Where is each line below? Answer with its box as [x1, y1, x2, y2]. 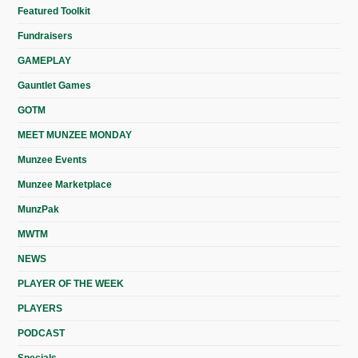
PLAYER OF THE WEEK [18, 277, 125, 289]
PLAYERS [18, 302, 63, 314]
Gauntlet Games [18, 79, 92, 91]
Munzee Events [18, 153, 88, 165]
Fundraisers [18, 30, 74, 42]
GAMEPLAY [18, 54, 72, 66]
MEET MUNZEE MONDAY [18, 129, 133, 141]
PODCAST [18, 327, 66, 339]
